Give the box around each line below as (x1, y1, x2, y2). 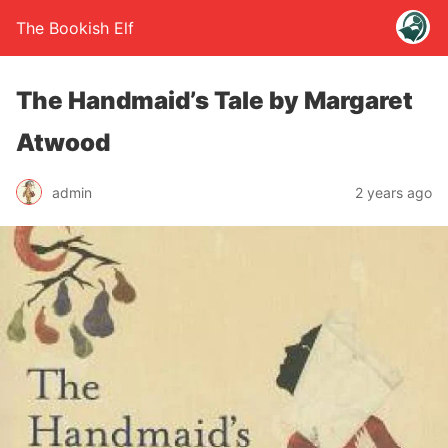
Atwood (16, 128, 110, 157)
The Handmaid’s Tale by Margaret (16, 86, 413, 115)
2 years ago (355, 183, 432, 201)
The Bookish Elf (16, 18, 134, 38)
